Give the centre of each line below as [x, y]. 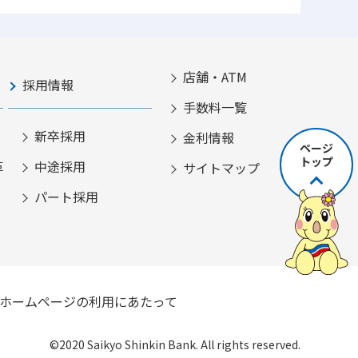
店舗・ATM [215, 76]
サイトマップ [222, 167]
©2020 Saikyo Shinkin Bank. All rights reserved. [175, 344]
